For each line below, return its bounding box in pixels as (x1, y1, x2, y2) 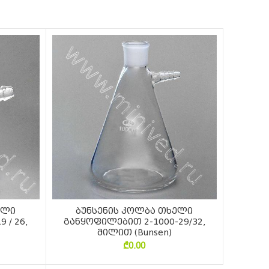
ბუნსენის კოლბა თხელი (76, 206, 193, 216)
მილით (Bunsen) (97, 228, 172, 238)
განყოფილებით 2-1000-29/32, (63, 217, 205, 227)
